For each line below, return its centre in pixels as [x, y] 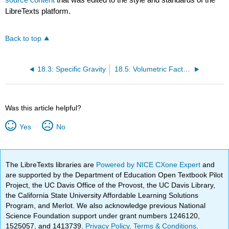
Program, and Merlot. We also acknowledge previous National [106, 205]
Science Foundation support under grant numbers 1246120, [103, 215]
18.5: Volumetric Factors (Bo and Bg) [187, 70]
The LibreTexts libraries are [51, 164]
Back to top [24, 39]
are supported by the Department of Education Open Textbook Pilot [114, 175]
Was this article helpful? [43, 108]
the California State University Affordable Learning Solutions [102, 195]
